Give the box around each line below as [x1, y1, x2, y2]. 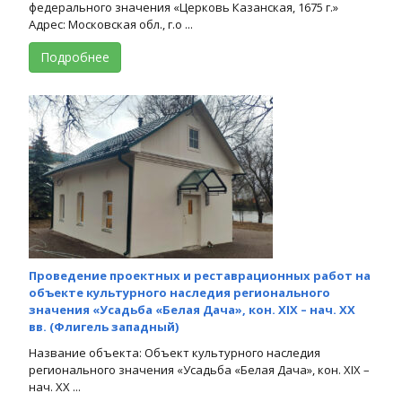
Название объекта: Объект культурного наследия [29, 344, 320, 361]
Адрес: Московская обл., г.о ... [29, 15, 193, 32]
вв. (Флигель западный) [29, 318, 179, 335]
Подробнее [40, 48, 109, 66]
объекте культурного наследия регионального [29, 284, 330, 301]
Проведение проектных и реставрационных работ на [29, 267, 371, 284]
